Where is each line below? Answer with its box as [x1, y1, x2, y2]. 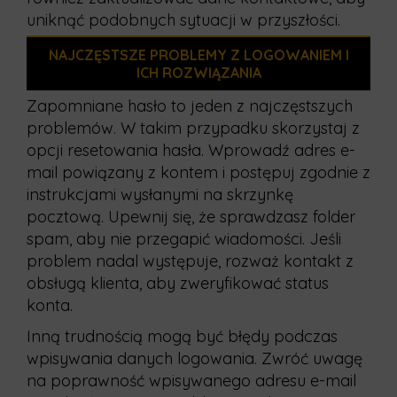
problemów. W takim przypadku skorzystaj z [27, 118, 360, 138]
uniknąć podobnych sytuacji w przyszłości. [27, 10, 340, 30]
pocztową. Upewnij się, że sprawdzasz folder [27, 206, 355, 227]
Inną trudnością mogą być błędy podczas [27, 326, 338, 346]
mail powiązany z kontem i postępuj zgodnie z [27, 162, 370, 183]
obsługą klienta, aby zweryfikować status [27, 273, 329, 293]
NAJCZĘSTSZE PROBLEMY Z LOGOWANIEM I [48, 46, 349, 64]
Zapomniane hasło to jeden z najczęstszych [27, 96, 353, 116]
